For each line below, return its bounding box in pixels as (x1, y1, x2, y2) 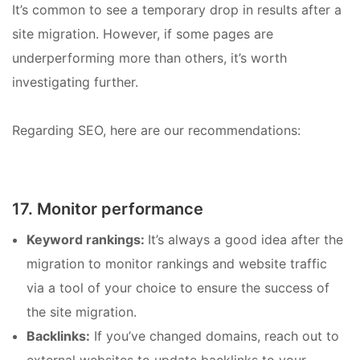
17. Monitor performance (12, 199, 203, 219)
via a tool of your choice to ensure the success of (27, 280, 329, 297)
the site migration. (27, 304, 137, 321)
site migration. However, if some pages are (12, 26, 273, 43)
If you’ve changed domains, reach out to (90, 328, 339, 345)
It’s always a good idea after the (148, 231, 343, 248)
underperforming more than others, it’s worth (12, 50, 287, 67)
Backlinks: (27, 328, 90, 345)
